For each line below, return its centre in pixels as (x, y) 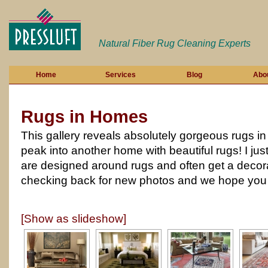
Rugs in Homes (84, 117)
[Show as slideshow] (74, 219)
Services (120, 75)
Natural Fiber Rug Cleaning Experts (175, 43)
